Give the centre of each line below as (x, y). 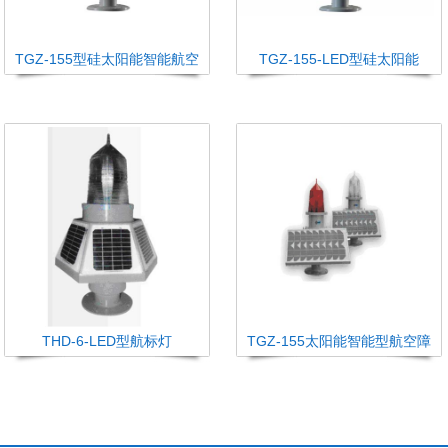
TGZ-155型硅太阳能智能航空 (107, 59)
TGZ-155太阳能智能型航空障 (339, 341)
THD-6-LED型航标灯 (107, 341)
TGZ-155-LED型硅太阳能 (339, 59)
